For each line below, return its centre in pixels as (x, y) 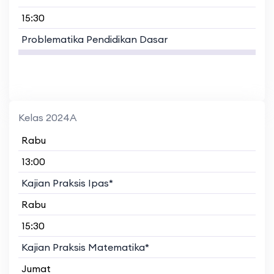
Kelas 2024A (47, 117)
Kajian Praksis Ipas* (67, 183)
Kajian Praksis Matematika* (85, 247)
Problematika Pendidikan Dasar (94, 39)
